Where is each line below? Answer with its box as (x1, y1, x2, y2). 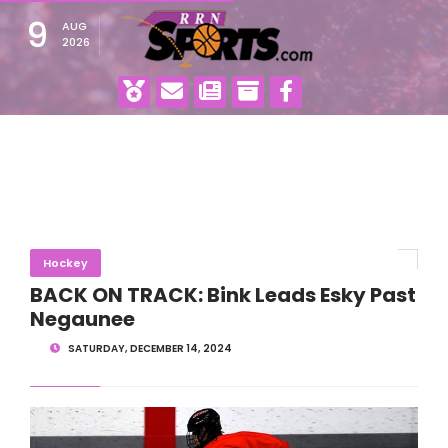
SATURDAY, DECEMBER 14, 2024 (65, 341, 232, 356)
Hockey (42, 255, 88, 271)
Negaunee (29, 305, 135, 333)
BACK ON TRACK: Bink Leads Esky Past (29, 281, 416, 309)
